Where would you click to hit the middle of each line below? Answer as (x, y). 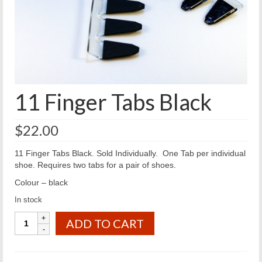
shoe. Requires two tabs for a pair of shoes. (95, 165)
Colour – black (41, 182)
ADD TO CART (105, 223)
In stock (28, 200)
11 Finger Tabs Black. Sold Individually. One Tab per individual (130, 153)
